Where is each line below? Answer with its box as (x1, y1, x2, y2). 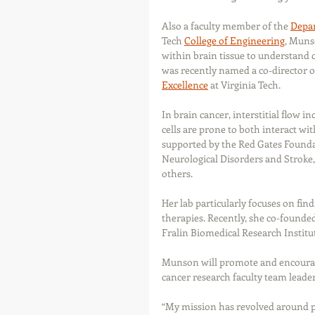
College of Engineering (184, 34, 285, 48)
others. (162, 167, 193, 181)
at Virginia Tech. (208, 78, 281, 92)
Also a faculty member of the (162, 19, 290, 33)
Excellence (162, 78, 208, 92)
